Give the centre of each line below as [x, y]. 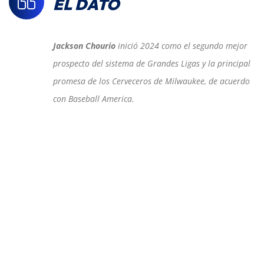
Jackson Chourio [85, 46]
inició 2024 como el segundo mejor [183, 46]
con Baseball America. [94, 99]
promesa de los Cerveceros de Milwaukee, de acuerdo [151, 81]
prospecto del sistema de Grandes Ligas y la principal [152, 64]
